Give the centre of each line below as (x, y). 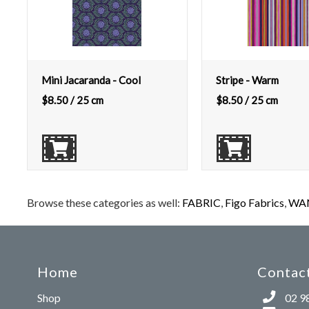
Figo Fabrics (254, 202)
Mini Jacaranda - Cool (91, 80)
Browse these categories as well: (104, 202)
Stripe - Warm (247, 80)
